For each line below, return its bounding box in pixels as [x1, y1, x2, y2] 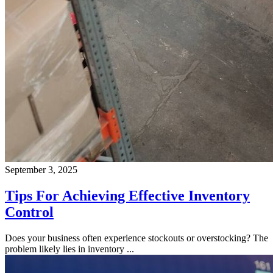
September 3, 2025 [5, 164, 77, 175]
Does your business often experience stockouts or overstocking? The [5, 232, 268, 243]
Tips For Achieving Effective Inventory [5, 187, 250, 204]
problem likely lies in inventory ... [5, 243, 134, 254]
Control [5, 204, 54, 220]
